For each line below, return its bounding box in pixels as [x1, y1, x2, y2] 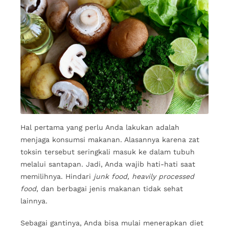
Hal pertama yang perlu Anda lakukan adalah [20, 123, 179, 131]
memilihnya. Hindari [20, 172, 94, 180]
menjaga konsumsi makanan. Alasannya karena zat [20, 135, 199, 144]
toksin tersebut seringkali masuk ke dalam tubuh [20, 147, 195, 156]
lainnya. [20, 196, 50, 205]
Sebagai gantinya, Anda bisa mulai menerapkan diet [20, 219, 203, 227]
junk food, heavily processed [94, 172, 194, 180]
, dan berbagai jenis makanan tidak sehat [36, 184, 183, 193]
